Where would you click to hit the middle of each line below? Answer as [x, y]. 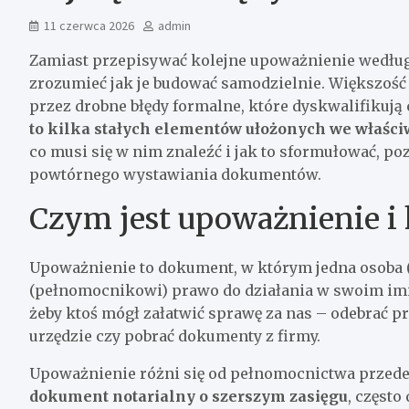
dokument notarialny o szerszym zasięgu [189, 396]
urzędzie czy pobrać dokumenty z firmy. [175, 336]
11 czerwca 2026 [89, 25]
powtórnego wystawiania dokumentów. [175, 174]
